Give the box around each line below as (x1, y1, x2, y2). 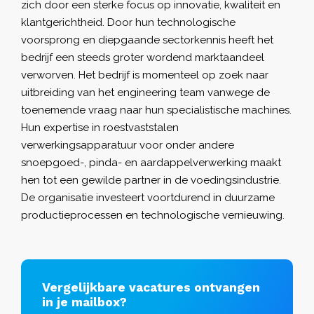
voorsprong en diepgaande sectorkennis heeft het (21, 33, 273, 46)
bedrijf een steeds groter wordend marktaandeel (21, 50, 264, 64)
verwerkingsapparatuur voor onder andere (21, 138, 234, 151)
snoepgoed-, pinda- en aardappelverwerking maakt (21, 156, 281, 169)
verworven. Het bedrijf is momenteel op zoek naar (21, 68, 268, 81)
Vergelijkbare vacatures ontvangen (42, 280, 260, 294)
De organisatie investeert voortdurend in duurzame (21, 191, 275, 204)
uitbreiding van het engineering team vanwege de (21, 86, 270, 99)
